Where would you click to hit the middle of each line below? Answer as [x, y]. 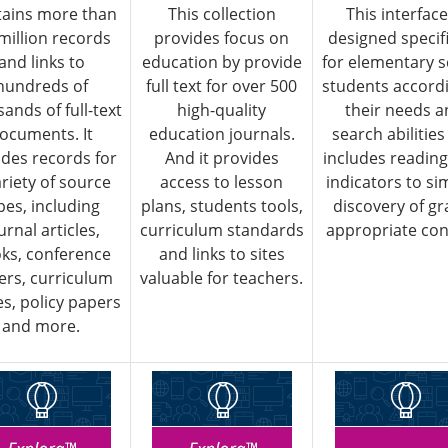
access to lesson [221, 182]
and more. [41, 326]
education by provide [221, 62]
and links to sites [221, 254]
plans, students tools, [221, 206]
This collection [221, 14]
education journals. [221, 134]
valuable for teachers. [221, 278]
